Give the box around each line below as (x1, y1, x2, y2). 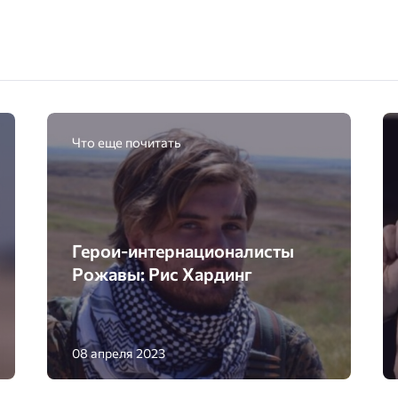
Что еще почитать (72, 133, 182, 150)
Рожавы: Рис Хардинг (72, 263, 253, 285)
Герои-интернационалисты (72, 240, 295, 262)
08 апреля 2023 (72, 345, 166, 362)
